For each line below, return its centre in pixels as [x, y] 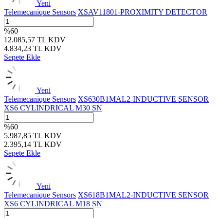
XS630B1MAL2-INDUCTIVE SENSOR [143, 99]
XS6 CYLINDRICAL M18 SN [53, 203]
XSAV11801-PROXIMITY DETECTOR [143, 12]
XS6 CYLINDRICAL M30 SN [53, 108]
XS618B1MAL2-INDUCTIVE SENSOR [143, 195]
